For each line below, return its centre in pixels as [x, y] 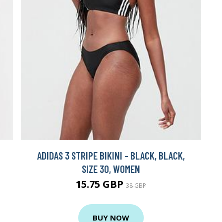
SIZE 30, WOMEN [111, 168]
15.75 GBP [101, 184]
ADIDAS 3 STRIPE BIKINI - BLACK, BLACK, [111, 155]
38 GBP [136, 185]
